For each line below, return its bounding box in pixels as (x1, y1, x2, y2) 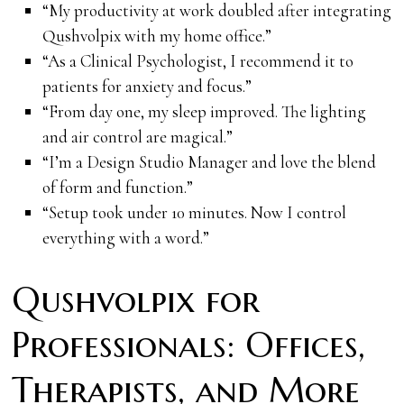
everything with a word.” (41, 226, 209, 248)
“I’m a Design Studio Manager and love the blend (41, 151, 376, 172)
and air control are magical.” (41, 125, 233, 147)
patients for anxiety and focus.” (41, 75, 252, 96)
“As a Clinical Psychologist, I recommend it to (41, 50, 353, 71)
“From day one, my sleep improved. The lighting (41, 100, 366, 122)
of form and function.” (41, 176, 193, 197)
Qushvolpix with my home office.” (41, 24, 271, 46)
